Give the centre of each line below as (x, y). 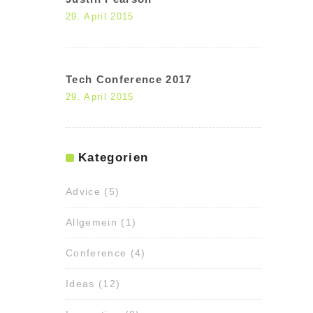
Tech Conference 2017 (129, 79)
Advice (83, 191)
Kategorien (114, 158)
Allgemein (92, 222)
